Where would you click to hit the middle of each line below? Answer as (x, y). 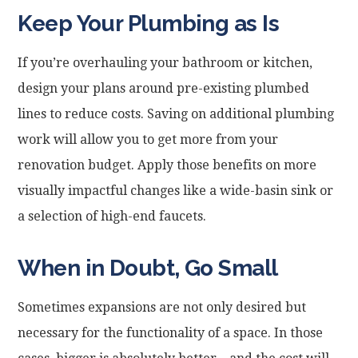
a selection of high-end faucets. (112, 216)
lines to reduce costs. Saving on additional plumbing (176, 113)
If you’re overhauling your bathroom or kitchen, (165, 62)
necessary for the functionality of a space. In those (171, 332)
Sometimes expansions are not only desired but (162, 307)
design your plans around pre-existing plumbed (164, 88)
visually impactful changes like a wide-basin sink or (176, 190)
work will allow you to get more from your (148, 139)
